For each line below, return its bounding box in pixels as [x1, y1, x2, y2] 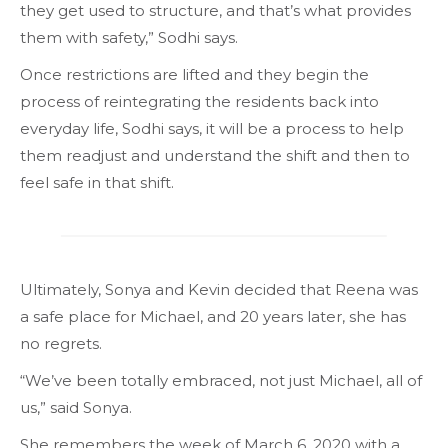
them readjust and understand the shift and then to [20, 145, 410, 165]
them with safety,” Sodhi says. [20, 27, 238, 47]
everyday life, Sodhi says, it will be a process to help [20, 118, 404, 138]
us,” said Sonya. [20, 397, 132, 417]
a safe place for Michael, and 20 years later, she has [20, 306, 406, 326]
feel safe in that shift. [20, 172, 178, 192]
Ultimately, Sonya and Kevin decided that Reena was [20, 279, 418, 299]
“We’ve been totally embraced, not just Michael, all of [20, 370, 422, 390]
